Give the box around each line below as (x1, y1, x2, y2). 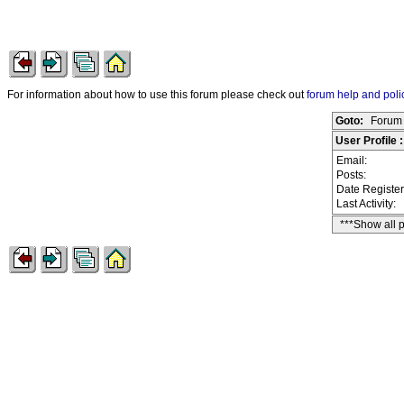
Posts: (336, 169, 369, 181)
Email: (336, 154, 370, 167)
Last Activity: (336, 197, 399, 210)
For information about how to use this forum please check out (7, 88, 307, 101)
